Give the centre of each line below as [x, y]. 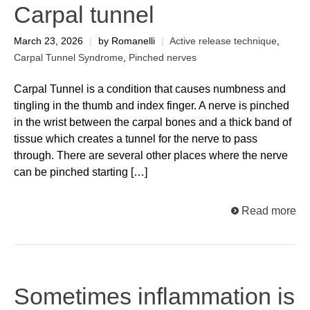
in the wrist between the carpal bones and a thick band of [153, 122]
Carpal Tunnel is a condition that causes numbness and [150, 89]
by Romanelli [127, 42]
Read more [269, 210]
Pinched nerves [163, 58]
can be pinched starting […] [81, 172]
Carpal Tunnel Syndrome [69, 58]
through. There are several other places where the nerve [151, 155]
